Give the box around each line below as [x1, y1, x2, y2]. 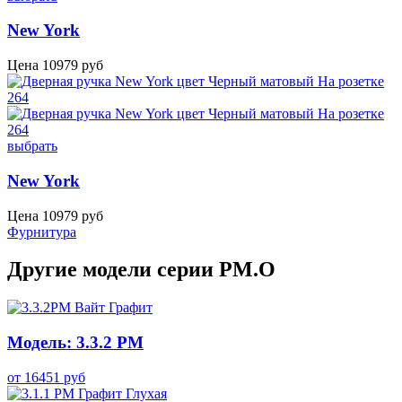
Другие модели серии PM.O [7, 258, 275, 282]
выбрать [7, 138, 57, 154]
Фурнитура [7, 223, 76, 240]
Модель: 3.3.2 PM [7, 333, 144, 353]
